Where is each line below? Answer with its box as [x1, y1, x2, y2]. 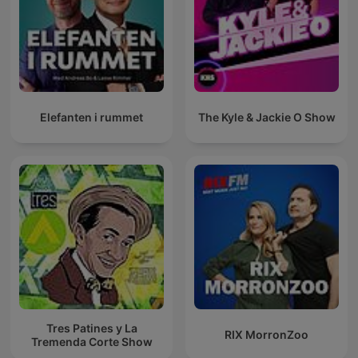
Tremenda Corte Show [30, 334, 153, 348]
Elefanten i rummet [40, 110, 143, 125]
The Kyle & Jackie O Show [197, 110, 336, 125]
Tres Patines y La [46, 320, 137, 335]
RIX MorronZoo [225, 328, 308, 342]
